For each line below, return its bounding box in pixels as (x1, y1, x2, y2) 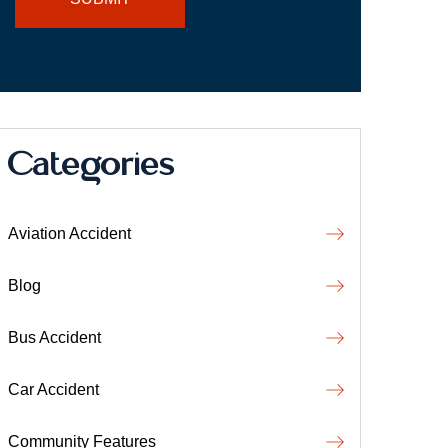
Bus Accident (8, 329, 101, 346)
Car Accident (8, 381, 99, 398)
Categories (8, 133, 175, 189)
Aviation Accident (8, 225, 131, 242)
